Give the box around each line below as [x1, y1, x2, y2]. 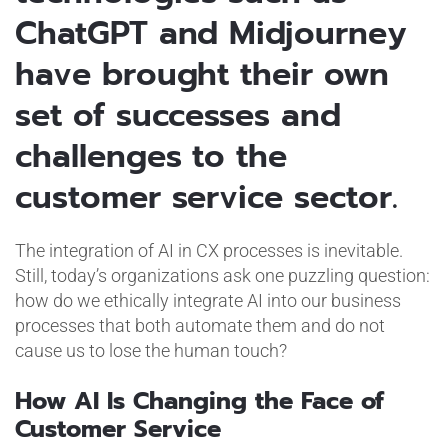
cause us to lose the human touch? [14, 339, 287, 361]
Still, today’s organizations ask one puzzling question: [14, 264, 430, 286]
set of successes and [14, 90, 341, 140]
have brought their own [14, 49, 389, 99]
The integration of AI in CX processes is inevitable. [14, 239, 403, 261]
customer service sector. [14, 172, 398, 222]
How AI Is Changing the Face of [14, 382, 384, 419]
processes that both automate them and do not [14, 314, 385, 336]
